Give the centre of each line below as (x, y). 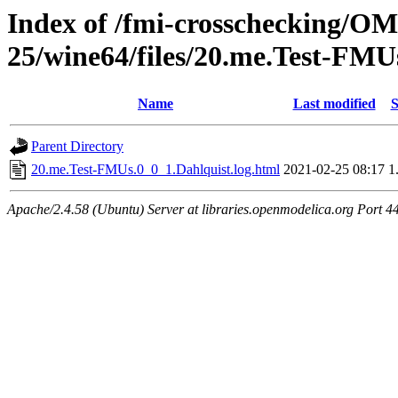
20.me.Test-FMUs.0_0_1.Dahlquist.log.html (155, 170)
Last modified (334, 104)
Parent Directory (77, 147)
